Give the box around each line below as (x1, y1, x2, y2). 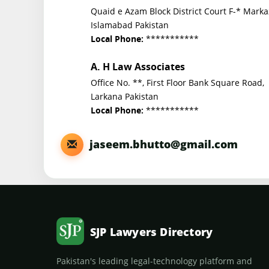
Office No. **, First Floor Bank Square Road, (91, 77, 264, 89)
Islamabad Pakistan (91, 19, 169, 31)
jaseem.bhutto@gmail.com (83, 136, 238, 151)
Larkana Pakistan (91, 91, 159, 103)
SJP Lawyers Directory (90, 223, 213, 239)
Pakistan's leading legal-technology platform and (56, 255, 252, 267)
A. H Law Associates (91, 63, 185, 73)
